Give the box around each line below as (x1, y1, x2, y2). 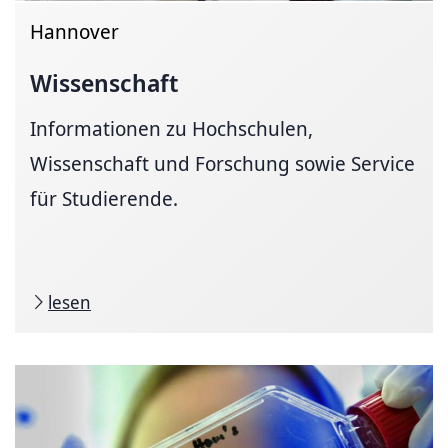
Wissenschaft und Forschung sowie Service (30, 149, 415, 177)
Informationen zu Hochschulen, (30, 114, 313, 142)
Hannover (30, 17, 119, 45)
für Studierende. (30, 184, 178, 212)
